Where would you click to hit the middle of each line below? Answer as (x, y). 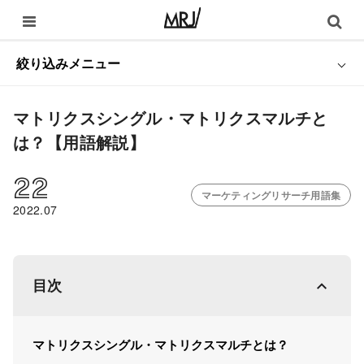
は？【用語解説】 (80, 142)
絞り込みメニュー (68, 63)
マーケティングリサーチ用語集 (271, 195)
